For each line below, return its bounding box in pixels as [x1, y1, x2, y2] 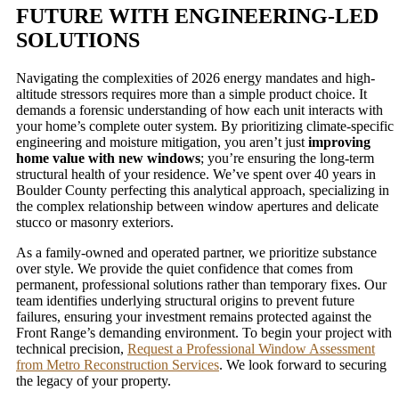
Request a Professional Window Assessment [127, 340, 375, 356]
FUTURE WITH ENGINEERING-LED [16, 4, 379, 28]
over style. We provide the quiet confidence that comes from [16, 260, 353, 276]
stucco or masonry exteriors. [16, 214, 174, 230]
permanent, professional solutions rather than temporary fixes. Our [16, 276, 387, 292]
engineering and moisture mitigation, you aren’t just [16, 134, 308, 150]
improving [308, 134, 370, 150]
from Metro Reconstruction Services [16, 356, 219, 372]
